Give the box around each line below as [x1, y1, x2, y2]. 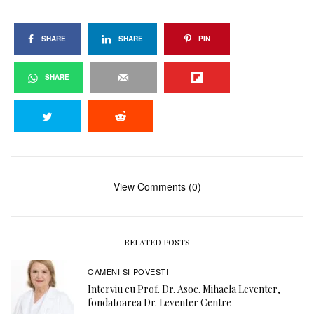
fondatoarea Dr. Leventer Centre [88, 295, 231, 309]
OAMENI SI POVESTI [88, 265, 169, 277]
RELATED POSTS [124, 236, 190, 248]
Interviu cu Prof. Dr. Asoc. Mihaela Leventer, [88, 282, 280, 296]
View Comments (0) [113, 179, 201, 194]
